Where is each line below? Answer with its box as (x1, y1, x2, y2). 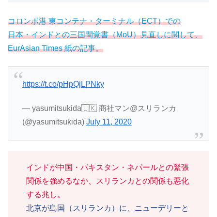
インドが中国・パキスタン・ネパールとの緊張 (26, 163, 189, 172)
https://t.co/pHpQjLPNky (22, 79, 104, 88)
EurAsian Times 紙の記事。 (8, 44, 103, 53)
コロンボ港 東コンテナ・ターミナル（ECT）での (8, 17, 181, 26)
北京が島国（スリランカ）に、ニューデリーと (26, 204, 189, 213)
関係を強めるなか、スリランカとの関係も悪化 (26, 177, 189, 186)
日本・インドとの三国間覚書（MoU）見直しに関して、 (8, 31, 202, 39)
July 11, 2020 (86, 118, 132, 126)
